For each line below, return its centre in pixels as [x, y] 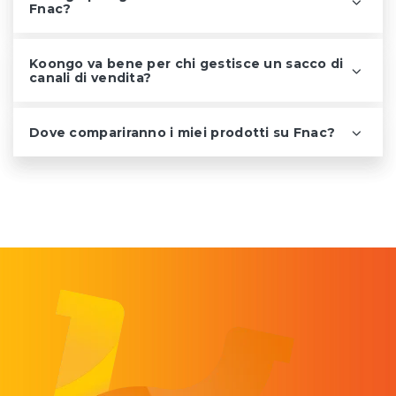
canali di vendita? [91, 78]
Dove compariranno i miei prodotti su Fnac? [183, 133]
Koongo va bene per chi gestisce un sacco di [187, 64]
